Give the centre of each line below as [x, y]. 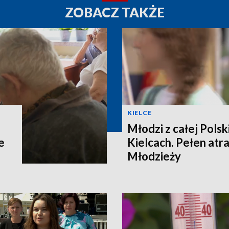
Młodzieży [154, 156]
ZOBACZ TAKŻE [114, 12]
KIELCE [140, 112]
